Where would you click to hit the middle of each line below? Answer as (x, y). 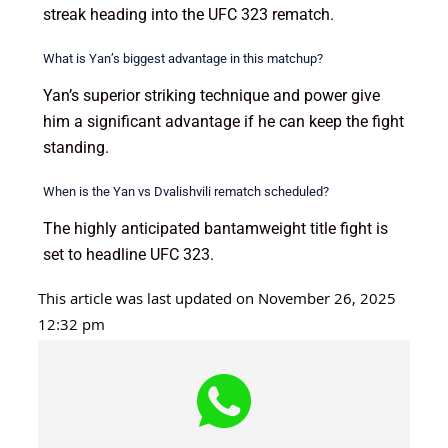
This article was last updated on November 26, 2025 (216, 300)
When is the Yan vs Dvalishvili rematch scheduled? (185, 191)
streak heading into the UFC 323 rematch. (188, 14)
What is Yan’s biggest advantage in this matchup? (182, 58)
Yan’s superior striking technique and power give (211, 95)
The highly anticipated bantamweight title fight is (215, 228)
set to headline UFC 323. (128, 254)
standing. (75, 147)
